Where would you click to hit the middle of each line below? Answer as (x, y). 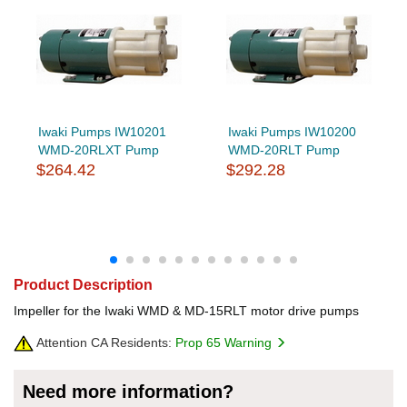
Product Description (83, 284)
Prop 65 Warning (225, 342)
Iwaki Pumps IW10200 (292, 131)
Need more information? (128, 391)
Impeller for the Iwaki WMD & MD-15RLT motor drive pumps (186, 310)
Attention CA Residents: (103, 342)
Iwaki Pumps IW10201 (102, 131)
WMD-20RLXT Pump (98, 149)
